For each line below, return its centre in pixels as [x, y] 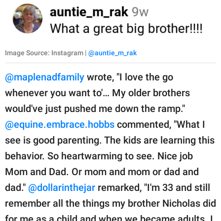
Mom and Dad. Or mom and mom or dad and [102, 172]
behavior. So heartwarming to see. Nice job [99, 156]
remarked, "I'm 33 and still [153, 188]
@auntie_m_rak [112, 53]
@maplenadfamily [45, 77]
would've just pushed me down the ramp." [95, 109]
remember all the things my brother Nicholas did [110, 203]
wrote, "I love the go [129, 77]
